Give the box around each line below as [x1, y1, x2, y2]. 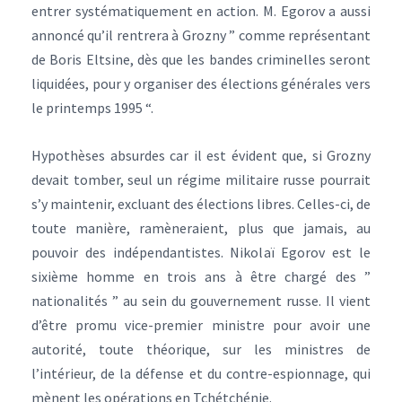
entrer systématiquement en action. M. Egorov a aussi [31, 2, 371, 20]
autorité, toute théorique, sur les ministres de [31, 340, 371, 358]
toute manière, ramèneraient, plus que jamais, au [31, 219, 371, 237]
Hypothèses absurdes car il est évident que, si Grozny [31, 146, 371, 164]
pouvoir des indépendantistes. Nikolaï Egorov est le [31, 243, 371, 261]
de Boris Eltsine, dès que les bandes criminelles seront [31, 50, 371, 68]
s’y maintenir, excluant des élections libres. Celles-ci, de [31, 195, 371, 213]
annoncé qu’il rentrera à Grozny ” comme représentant [31, 26, 371, 44]
